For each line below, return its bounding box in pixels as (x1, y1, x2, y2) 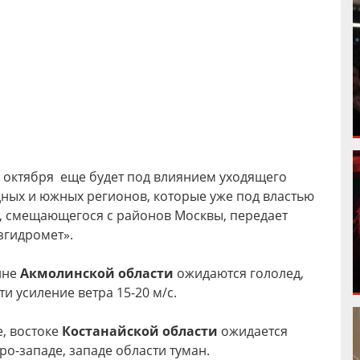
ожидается (218, 322, 288, 340)
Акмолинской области (17, 264, 174, 282)
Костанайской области (62, 322, 218, 340)
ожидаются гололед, (174, 264, 304, 282)
